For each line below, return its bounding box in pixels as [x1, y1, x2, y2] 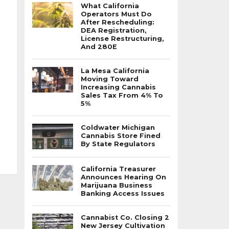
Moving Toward [81, 75, 139, 83]
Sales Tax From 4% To [81, 91, 163, 99]
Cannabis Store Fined [81, 132, 161, 140]
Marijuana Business [81, 181, 152, 189]
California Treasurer [81, 165, 156, 173]
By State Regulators [81, 140, 155, 148]
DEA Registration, [81, 27, 147, 34]
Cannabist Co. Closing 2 [81, 214, 169, 221]
